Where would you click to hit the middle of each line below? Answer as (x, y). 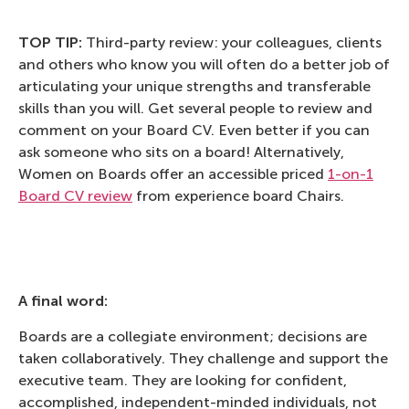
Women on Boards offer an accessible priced (173, 174)
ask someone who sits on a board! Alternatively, (181, 152)
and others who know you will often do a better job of (204, 65)
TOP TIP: (50, 43)
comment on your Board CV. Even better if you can (194, 131)
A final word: (63, 301)
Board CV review (75, 196)
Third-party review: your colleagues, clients (232, 43)
